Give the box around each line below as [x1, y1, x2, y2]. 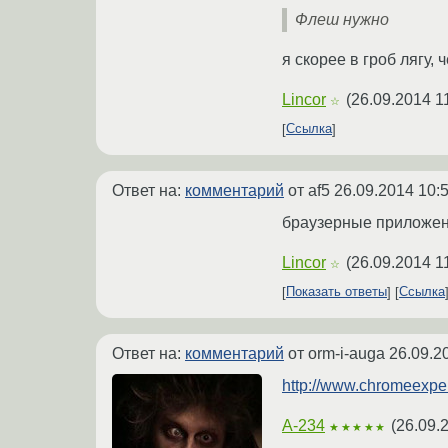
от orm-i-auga [284, 344, 389, 362]
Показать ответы [286, 284, 387, 300]
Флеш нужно [295, 10, 389, 28]
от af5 [284, 181, 334, 199]
